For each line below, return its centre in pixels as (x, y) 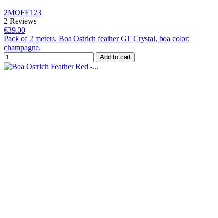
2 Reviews (20, 21)
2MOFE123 (23, 12)
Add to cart (115, 57)
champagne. (22, 47)
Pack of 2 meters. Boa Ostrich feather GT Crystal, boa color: (97, 38)
